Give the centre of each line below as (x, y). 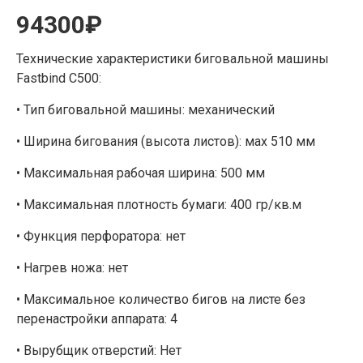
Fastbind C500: (59, 78)
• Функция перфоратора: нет (101, 236)
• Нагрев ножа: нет (72, 267)
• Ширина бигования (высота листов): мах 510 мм (166, 141)
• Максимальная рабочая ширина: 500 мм (141, 173)
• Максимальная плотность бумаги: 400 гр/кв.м (159, 204)
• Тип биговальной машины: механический (145, 109)
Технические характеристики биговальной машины (173, 58)
